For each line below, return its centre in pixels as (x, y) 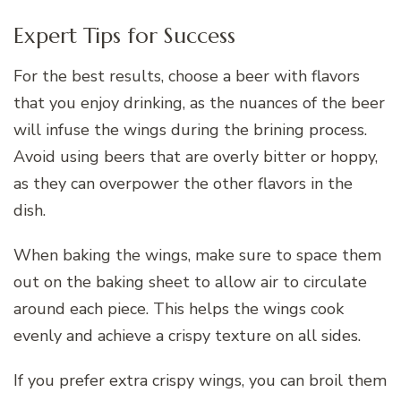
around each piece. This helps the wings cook (179, 308)
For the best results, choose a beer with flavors (187, 76)
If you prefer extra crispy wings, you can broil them (200, 380)
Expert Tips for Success (124, 35)
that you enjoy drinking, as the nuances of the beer (199, 102)
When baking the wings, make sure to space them (197, 255)
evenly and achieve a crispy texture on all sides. (187, 335)
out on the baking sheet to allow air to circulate (190, 282)
